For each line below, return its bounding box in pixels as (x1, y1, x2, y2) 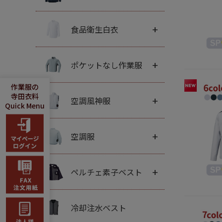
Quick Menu (5, 100, 45, 111)
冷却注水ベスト (71, 201, 126, 214)
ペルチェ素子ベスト (71, 166, 142, 178)
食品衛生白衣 (71, 23, 118, 35)
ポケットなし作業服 (71, 58, 142, 71)
